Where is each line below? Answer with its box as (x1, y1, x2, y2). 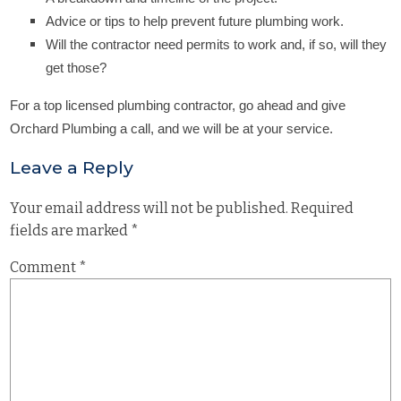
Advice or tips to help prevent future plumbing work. (46, 13, 345, 29)
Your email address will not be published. (10, 199, 289, 217)
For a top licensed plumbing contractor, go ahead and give (10, 98, 346, 113)
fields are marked (10, 221, 132, 239)
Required (291, 199, 354, 217)
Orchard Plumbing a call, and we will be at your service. (10, 121, 334, 136)
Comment (10, 258, 80, 276)
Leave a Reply (10, 157, 134, 179)
